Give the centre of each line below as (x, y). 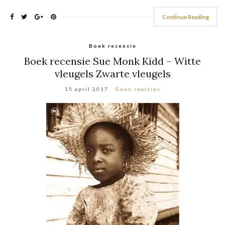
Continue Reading (186, 17)
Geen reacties (138, 89)
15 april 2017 (86, 89)
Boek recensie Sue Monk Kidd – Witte (113, 61)
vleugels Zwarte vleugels (113, 73)
